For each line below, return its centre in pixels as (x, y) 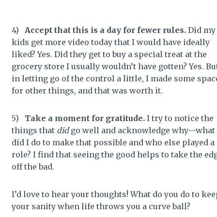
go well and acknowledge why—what (143, 130)
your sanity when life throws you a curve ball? (101, 206)
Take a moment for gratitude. (85, 118)
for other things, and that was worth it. (87, 90)
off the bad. (33, 166)
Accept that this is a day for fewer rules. (105, 30)
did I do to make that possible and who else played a (113, 142)
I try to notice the (179, 118)
